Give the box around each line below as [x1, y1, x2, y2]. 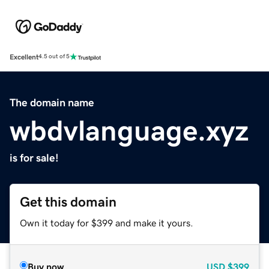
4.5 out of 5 [38, 53, 70, 60]
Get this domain [20, 195, 116, 209]
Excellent [10, 53, 38, 61]
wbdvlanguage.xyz [10, 115, 249, 145]
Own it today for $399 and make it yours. [20, 217, 193, 228]
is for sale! [10, 152, 59, 163]
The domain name [10, 97, 94, 108]
